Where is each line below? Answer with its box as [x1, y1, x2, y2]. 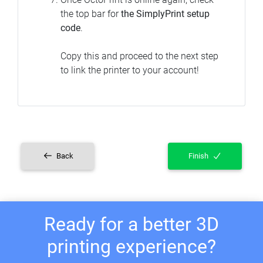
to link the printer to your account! [60, 64, 199, 76]
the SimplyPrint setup [121, 8, 210, 19]
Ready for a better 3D [44, 213, 219, 235]
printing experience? [47, 235, 216, 258]
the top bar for [60, 8, 121, 19]
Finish [188, 151, 210, 161]
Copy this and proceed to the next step [60, 50, 218, 62]
